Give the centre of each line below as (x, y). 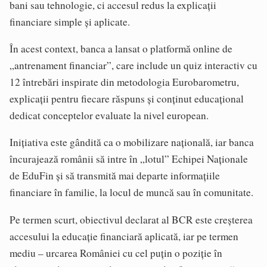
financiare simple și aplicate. (70, 21)
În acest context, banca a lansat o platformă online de (121, 49)
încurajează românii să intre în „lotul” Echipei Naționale (129, 159)
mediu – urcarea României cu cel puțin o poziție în (116, 253)
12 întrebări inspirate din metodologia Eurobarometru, (124, 82)
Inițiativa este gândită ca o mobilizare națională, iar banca (132, 142)
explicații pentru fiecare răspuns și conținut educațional (127, 99)
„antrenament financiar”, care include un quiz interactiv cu (133, 66)
